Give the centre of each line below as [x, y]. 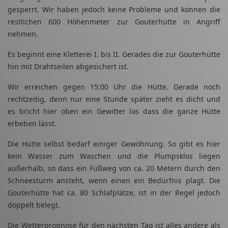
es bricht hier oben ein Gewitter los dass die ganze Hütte [114, 111]
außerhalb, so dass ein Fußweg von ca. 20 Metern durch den [114, 168]
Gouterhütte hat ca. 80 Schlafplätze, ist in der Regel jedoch [114, 193]
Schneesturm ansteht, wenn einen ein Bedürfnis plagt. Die [114, 181]
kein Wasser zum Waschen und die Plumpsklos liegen [114, 156]
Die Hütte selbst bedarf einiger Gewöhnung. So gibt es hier [114, 144]
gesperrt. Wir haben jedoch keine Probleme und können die [114, 10]
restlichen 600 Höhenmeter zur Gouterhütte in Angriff [114, 22]
